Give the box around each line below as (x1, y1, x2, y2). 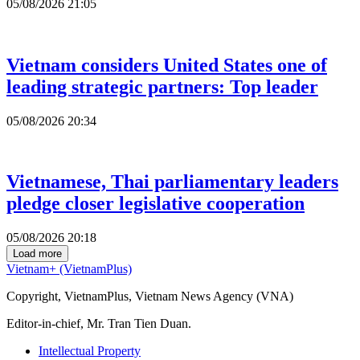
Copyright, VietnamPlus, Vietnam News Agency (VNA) (6, 289, 293, 304)
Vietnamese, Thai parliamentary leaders (6, 171, 338, 193)
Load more (13, 247, 62, 260)
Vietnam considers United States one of (6, 54, 327, 76)
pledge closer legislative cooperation (6, 193, 305, 215)
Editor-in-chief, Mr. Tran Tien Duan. (6, 317, 191, 331)
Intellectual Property (39, 344, 141, 358)
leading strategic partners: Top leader (6, 76, 318, 97)
